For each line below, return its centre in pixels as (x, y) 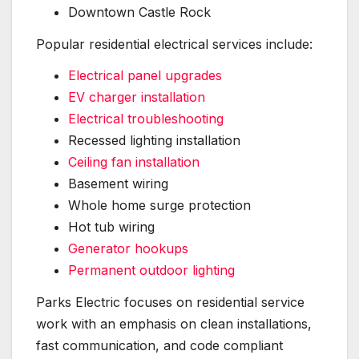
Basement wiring (118, 184)
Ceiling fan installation (134, 162)
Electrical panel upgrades (145, 76)
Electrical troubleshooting (146, 119)
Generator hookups (128, 249)
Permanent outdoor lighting (151, 270)
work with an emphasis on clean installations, (174, 324)
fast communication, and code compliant (159, 346)
